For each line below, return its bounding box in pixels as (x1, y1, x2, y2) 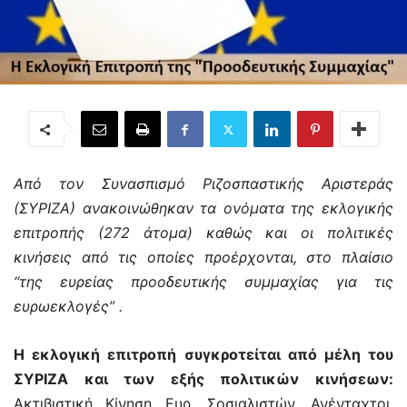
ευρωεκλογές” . (14, 297, 123, 316)
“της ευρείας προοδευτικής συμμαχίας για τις (14, 273, 393, 292)
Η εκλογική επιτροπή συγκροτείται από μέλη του (14, 345, 393, 364)
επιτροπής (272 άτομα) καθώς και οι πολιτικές (14, 223, 393, 243)
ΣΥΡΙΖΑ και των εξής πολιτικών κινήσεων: (14, 370, 393, 389)
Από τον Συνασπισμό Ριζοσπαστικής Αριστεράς (14, 174, 393, 194)
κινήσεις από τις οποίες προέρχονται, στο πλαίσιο (14, 248, 393, 267)
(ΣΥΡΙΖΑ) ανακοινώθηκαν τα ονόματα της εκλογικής (14, 199, 393, 218)
